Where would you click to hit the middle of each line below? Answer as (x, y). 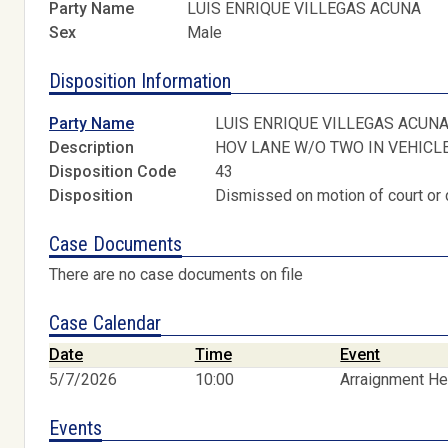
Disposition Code (112, 172)
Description (91, 148)
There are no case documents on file (176, 275)
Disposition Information (140, 80)
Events (75, 427)
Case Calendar (105, 323)
